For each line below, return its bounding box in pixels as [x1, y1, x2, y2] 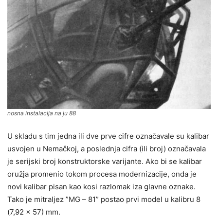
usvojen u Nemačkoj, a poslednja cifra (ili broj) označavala [7, 144, 206, 153]
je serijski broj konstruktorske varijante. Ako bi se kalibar [7, 156, 202, 166]
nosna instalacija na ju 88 [7, 109, 76, 117]
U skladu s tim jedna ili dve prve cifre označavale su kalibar [7, 131, 209, 141]
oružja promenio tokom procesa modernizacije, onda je [7, 169, 197, 179]
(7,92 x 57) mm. [7, 207, 62, 217]
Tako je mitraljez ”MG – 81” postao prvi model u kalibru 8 [7, 194, 200, 204]
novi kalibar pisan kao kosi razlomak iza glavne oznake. [7, 182, 196, 191]
